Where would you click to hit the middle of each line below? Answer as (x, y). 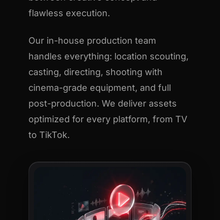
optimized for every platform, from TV (108, 119)
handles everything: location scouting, (109, 56)
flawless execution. (69, 13)
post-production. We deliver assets (103, 103)
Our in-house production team (93, 40)
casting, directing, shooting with (96, 72)
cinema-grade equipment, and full (100, 87)
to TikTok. (49, 135)
